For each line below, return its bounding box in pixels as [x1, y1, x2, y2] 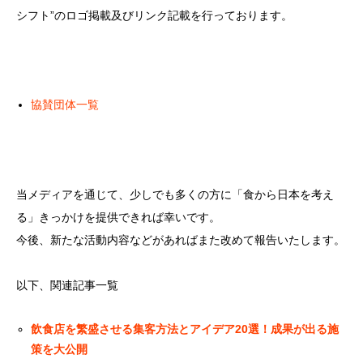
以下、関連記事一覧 [16, 278, 118, 292]
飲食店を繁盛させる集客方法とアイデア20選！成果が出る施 [31, 322, 340, 335]
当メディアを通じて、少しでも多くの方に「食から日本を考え [16, 187, 334, 201]
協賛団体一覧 [31, 97, 100, 111]
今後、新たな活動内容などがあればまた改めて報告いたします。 [16, 233, 345, 246]
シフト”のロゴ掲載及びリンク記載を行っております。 [16, 8, 293, 22]
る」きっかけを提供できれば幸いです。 [16, 210, 220, 224]
